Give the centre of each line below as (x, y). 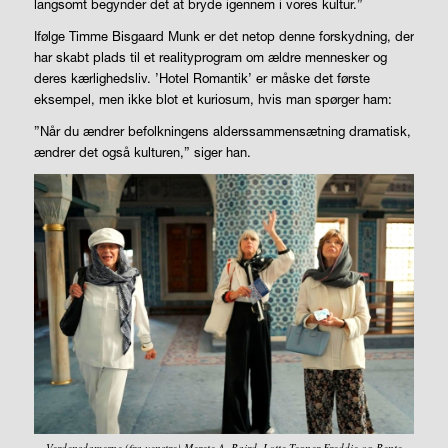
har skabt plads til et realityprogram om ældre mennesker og (210, 56)
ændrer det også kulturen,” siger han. (142, 151)
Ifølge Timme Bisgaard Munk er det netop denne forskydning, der (223, 35)
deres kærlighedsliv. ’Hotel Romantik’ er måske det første (201, 77)
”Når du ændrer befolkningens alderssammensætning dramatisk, (222, 130)
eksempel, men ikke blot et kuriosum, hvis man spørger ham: (212, 98)
